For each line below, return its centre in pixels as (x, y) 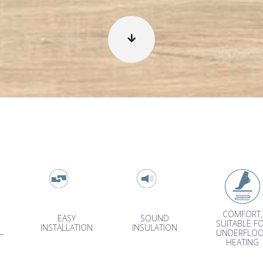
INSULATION (154, 228)
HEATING (242, 242)
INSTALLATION (67, 228)
